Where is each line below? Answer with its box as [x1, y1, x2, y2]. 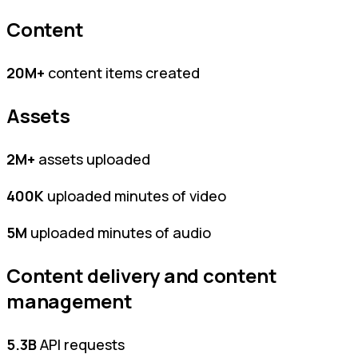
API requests [37, 334, 125, 354]
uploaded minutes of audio [27, 222, 211, 242]
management [6, 287, 133, 314]
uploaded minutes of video [44, 185, 226, 205]
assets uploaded [35, 149, 150, 169]
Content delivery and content [6, 261, 277, 288]
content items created [45, 62, 200, 82]
